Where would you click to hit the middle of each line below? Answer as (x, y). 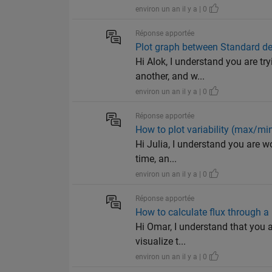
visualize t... (161, 242)
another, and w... (170, 76)
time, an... (156, 159)
